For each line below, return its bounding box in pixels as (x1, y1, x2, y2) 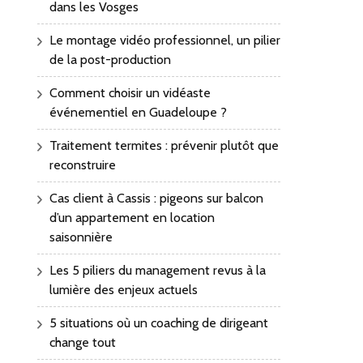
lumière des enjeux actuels (49, 282, 198, 298)
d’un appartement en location (49, 210, 215, 226)
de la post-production (49, 52, 171, 68)
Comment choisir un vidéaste (49, 85, 211, 101)
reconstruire (49, 157, 116, 173)
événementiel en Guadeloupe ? (49, 105, 227, 121)
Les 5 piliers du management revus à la (49, 263, 266, 279)
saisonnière (49, 229, 113, 246)
